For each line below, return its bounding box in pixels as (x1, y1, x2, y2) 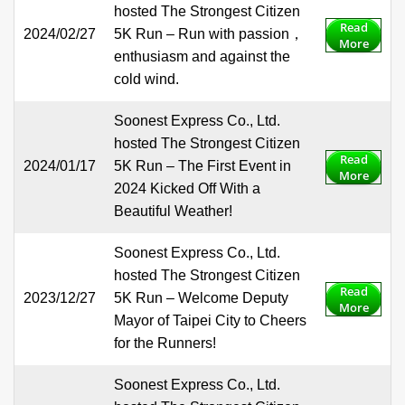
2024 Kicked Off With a (114, 181, 260, 197)
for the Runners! (114, 335, 216, 352)
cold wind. (114, 71, 179, 88)
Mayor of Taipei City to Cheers (114, 313, 306, 329)
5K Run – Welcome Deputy (114, 290, 288, 306)
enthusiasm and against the (114, 49, 290, 65)
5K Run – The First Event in (114, 158, 291, 174)
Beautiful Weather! (114, 203, 232, 220)
